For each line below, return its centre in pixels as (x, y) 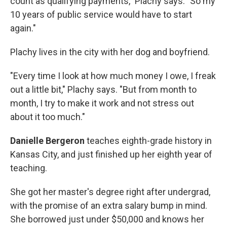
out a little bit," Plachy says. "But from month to (103, 89)
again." (23, 28)
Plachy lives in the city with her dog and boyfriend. (110, 52)
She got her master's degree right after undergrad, (110, 192)
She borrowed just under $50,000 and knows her (107, 219)
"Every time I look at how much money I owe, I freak (113, 76)
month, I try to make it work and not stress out (102, 103)
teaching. (29, 168)
